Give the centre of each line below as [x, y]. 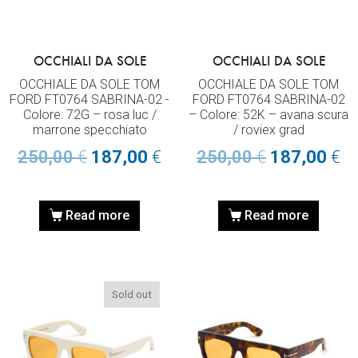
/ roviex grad [268, 130]
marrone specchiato [89, 130]
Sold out [132, 294]
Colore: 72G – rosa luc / [89, 115]
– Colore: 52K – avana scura [268, 115]
